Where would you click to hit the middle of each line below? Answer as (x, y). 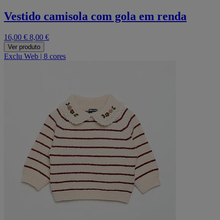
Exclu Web (21, 56)
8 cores (55, 56)
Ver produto (24, 47)
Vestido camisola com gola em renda (95, 16)
